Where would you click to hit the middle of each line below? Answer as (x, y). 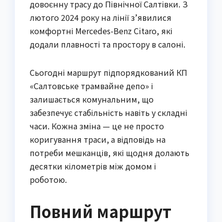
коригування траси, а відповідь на (98, 139)
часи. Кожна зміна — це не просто (97, 126)
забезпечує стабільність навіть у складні (109, 112)
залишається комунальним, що (92, 99)
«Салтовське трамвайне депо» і (91, 85)
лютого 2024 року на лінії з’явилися (101, 17)
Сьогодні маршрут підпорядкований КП (109, 72)
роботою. (48, 179)
